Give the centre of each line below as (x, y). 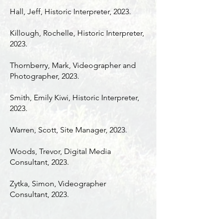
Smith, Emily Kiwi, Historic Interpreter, (75, 98)
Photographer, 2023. (44, 76)
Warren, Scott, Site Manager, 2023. (68, 130)
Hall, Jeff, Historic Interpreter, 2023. (70, 11)
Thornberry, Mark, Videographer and (73, 65)
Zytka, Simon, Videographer (58, 184)
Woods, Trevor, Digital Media (60, 151)
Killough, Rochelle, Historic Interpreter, (77, 33)
